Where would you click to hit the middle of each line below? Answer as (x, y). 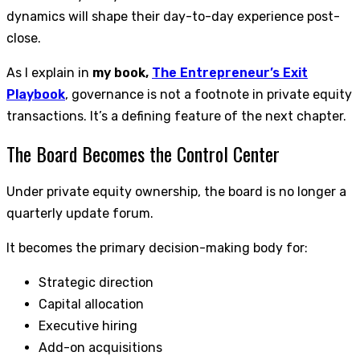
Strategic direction (96, 282)
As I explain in (49, 72)
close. (24, 38)
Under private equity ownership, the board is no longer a (176, 191)
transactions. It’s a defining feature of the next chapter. (176, 116)
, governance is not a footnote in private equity (209, 94)
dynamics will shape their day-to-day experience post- (173, 16)
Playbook (36, 94)
